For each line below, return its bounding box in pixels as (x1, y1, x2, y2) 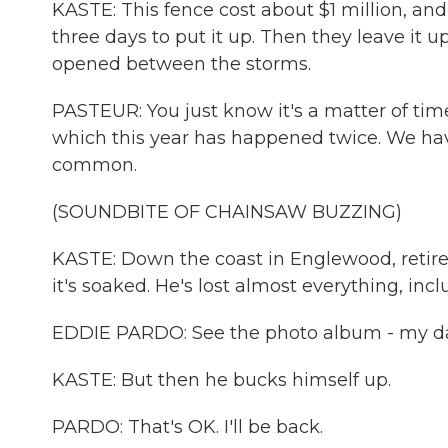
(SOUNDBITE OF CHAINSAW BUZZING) (52, 201, 402, 223)
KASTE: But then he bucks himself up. (52, 369, 391, 391)
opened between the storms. (52, 53, 311, 75)
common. (52, 154, 137, 176)
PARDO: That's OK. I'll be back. (52, 416, 323, 438)
